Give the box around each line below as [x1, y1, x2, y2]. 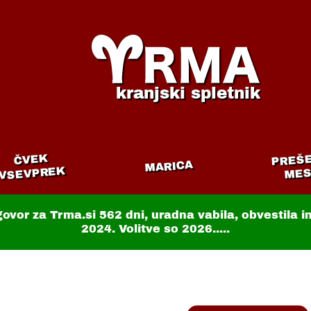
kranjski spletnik [116, 85, 261, 102]
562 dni [99, 209, 144, 221]
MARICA [144, 158, 193, 174]
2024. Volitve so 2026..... [81, 223, 230, 235]
